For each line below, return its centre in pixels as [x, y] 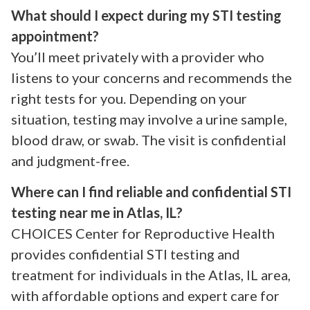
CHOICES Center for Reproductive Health [143, 233]
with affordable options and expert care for [145, 295]
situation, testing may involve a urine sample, [149, 119]
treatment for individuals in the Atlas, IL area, [151, 274]
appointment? [55, 36]
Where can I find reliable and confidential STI [151, 191]
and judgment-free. [70, 161]
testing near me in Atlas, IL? [97, 212]
